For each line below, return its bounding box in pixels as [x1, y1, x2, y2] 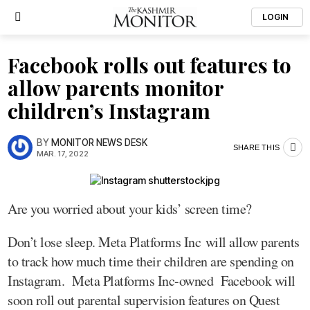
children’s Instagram [8, 97, 220, 125]
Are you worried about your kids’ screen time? [8, 199, 252, 218]
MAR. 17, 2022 [37, 148, 89, 158]
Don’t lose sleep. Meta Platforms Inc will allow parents [8, 232, 300, 251]
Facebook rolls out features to [8, 51, 291, 79]
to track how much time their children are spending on [8, 251, 294, 271]
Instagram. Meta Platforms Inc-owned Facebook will [8, 271, 295, 290]
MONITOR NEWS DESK [51, 136, 147, 148]
